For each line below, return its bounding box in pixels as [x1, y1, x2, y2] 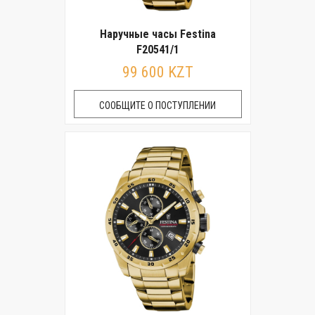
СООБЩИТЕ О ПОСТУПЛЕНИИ [99, 100, 216, 111]
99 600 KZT [122, 63, 193, 81]
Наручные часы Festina [99, 27, 216, 41]
